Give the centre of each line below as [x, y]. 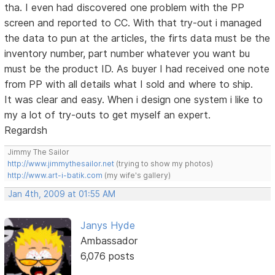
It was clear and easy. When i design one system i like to [134, 100]
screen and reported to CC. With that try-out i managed [134, 23]
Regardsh [26, 130]
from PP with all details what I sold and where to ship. [129, 84]
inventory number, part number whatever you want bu [127, 54]
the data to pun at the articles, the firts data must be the [137, 38]
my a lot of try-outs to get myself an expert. [108, 115]
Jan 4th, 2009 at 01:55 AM [62, 194]
